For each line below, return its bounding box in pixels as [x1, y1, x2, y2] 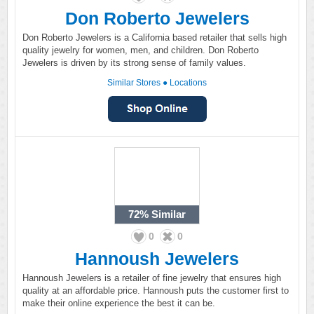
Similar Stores [107, 78, 161, 88]
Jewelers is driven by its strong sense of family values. [22, 57, 246, 68]
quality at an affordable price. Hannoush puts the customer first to [22, 285, 289, 296]
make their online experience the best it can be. [22, 298, 215, 308]
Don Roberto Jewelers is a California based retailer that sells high [22, 32, 287, 43]
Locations [170, 78, 207, 88]
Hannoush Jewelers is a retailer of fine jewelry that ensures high [22, 273, 281, 283]
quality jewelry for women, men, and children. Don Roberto [22, 45, 259, 55]
